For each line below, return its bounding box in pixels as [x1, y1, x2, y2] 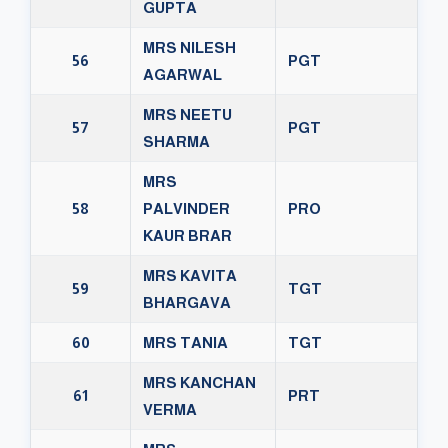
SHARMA [143, 133, 210, 151]
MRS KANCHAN [143, 374, 256, 392]
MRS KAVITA [143, 267, 237, 285]
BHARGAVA [143, 294, 231, 312]
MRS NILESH [143, 39, 236, 57]
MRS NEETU [143, 106, 232, 124]
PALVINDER [143, 200, 230, 218]
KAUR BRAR [143, 227, 232, 245]
